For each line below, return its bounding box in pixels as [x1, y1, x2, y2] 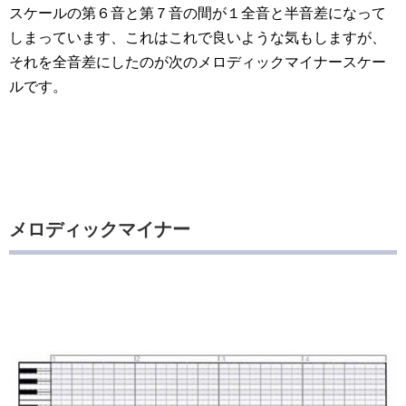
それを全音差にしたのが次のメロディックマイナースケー [9, 54, 386, 71]
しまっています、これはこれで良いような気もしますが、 [9, 30, 386, 46]
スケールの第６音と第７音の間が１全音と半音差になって [9, 5, 386, 22]
